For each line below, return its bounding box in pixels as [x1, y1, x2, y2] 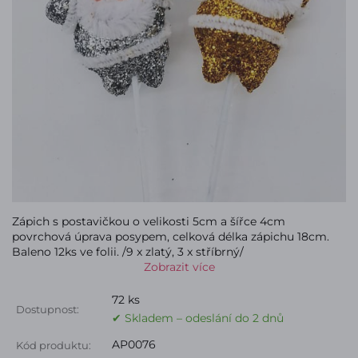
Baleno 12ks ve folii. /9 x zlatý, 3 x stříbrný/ [12, 245, 244, 259]
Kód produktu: [16, 338, 91, 352]
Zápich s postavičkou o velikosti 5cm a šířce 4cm [12, 214, 285, 229]
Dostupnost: [16, 303, 79, 316]
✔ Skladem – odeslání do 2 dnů [112, 311, 284, 325]
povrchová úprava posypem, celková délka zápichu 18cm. [12, 229, 329, 244]
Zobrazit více [143, 260, 215, 274]
